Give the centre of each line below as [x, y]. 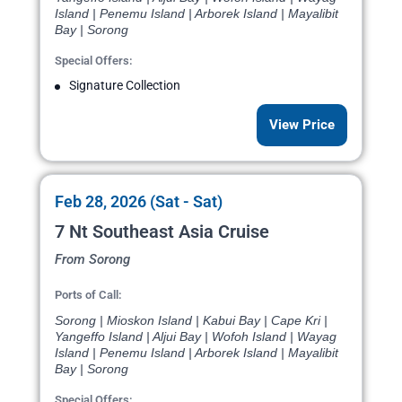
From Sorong [92, 260]
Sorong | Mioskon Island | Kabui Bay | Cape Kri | [191, 321]
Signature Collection [125, 86]
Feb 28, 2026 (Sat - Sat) [139, 202]
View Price [302, 125]
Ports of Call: [88, 295]
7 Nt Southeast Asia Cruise [162, 232]
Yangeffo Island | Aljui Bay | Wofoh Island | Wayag [196, 337]
